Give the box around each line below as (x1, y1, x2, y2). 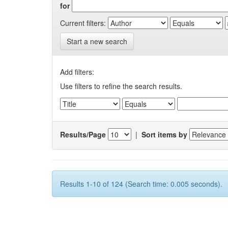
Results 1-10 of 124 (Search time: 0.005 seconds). (60, 179, 222, 189)
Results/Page (60, 129, 106, 139)
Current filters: (60, 17, 106, 28)
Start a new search (67, 36, 127, 46)
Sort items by (141, 129, 187, 139)
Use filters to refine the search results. (60, 81, 182, 91)
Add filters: (60, 67, 94, 77)
